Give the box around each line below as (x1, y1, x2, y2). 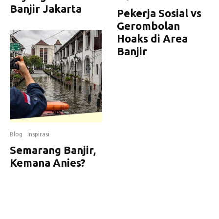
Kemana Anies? (10, 156, 86, 169)
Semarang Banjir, (10, 144, 96, 156)
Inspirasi (27, 131, 49, 137)
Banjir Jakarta (10, 2, 82, 15)
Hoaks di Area (117, 32, 188, 45)
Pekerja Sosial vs (117, 7, 201, 20)
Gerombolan (117, 20, 180, 32)
